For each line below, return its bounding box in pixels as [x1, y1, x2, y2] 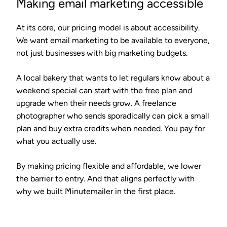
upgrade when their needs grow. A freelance [16, 98, 176, 108]
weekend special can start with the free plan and [16, 85, 192, 95]
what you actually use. [16, 136, 96, 146]
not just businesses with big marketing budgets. [16, 48, 187, 58]
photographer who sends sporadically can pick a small [16, 110, 209, 121]
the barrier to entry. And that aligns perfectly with [16, 173, 195, 183]
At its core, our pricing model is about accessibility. [16, 22, 200, 32]
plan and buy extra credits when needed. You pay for [16, 123, 205, 133]
